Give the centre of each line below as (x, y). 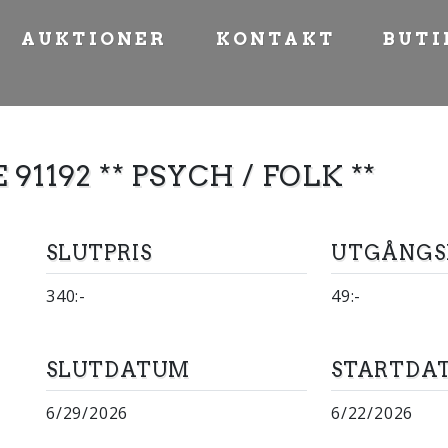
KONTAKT (275, 38)
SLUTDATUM (118, 370)
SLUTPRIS (99, 253)
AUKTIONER (94, 38)
